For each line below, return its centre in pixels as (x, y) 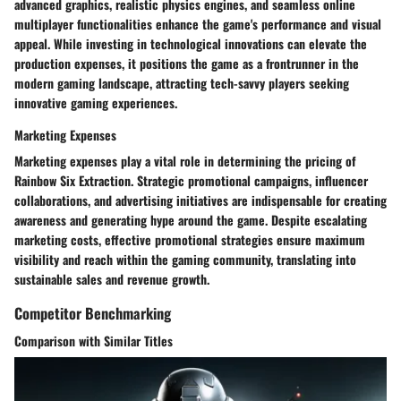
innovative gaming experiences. (96, 103)
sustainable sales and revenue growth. (112, 279)
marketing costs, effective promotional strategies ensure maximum (190, 240)
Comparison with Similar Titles (94, 341)
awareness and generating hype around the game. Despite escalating (191, 220)
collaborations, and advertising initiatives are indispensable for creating (200, 200)
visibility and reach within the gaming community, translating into (185, 260)
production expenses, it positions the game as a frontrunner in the (187, 64)
